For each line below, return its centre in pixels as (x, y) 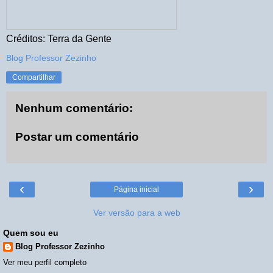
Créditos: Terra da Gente (59, 38)
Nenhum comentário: (74, 108)
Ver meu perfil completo (45, 263)
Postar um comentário (77, 137)
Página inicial (136, 189)
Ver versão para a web (136, 212)
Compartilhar (34, 77)
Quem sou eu (31, 232)
